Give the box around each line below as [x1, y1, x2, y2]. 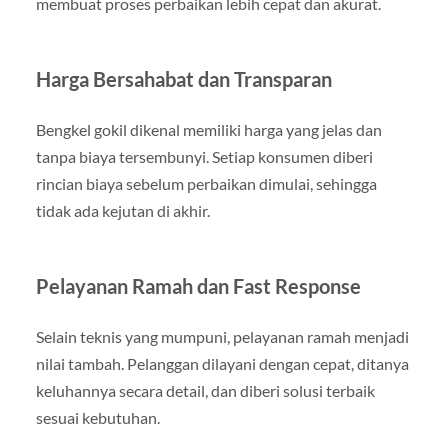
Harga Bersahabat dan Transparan [35, 67, 332, 92]
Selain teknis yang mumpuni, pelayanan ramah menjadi [35, 327, 409, 347]
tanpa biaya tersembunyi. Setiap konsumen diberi [35, 147, 373, 167]
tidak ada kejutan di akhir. [35, 201, 210, 221]
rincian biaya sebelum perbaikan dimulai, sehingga [35, 174, 377, 194]
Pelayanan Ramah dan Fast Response [35, 274, 361, 299]
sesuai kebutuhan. [35, 408, 160, 428]
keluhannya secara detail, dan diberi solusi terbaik [35, 381, 375, 401]
